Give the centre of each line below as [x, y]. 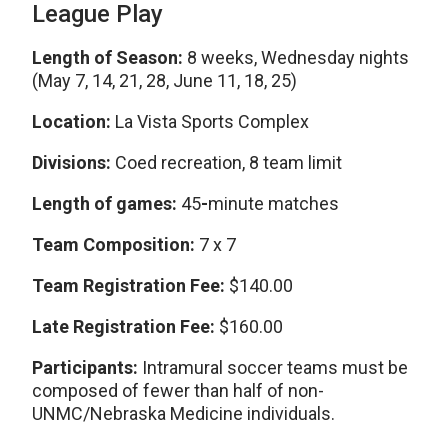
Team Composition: [115, 244]
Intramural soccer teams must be [275, 367]
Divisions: [73, 162]
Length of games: [106, 203]
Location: [71, 121]
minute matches [273, 203]
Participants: [87, 367]
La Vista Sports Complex [210, 121]
